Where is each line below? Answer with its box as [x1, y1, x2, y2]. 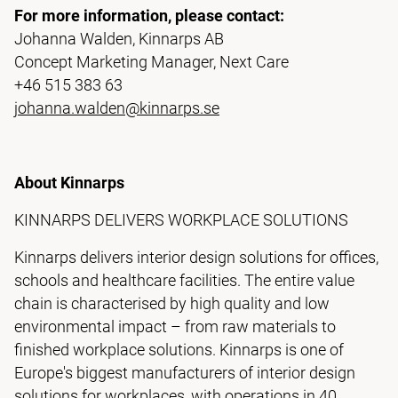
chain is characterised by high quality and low [14, 294, 330, 313]
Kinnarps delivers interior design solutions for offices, [14, 248, 378, 267]
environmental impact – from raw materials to [14, 317, 336, 336]
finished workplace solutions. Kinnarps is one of [14, 340, 344, 359]
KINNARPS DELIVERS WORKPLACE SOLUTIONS [14, 211, 348, 229]
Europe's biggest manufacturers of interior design [14, 363, 355, 382]
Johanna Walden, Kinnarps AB [14, 29, 224, 48]
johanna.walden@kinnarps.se [14, 99, 219, 117]
